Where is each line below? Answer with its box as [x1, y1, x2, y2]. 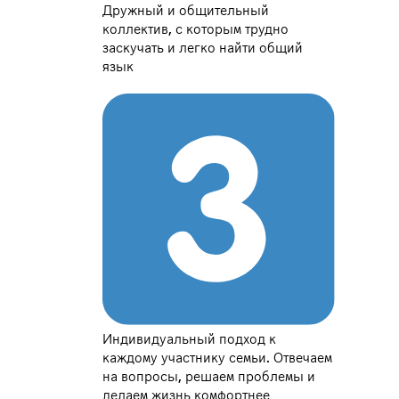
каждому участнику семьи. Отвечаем [102, 351, 333, 366]
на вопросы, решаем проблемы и [102, 370, 316, 385]
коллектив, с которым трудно [102, 22, 289, 37]
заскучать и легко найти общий [102, 41, 304, 56]
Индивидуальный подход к [102, 332, 277, 347]
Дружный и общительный [102, 4, 270, 19]
